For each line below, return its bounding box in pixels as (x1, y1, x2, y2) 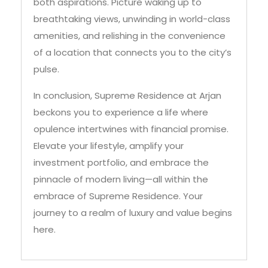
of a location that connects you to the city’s (33, 16, 232, 29)
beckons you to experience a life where (33, 76, 208, 89)
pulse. (33, 33, 59, 46)
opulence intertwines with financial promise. (33, 93, 229, 106)
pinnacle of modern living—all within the (33, 143, 208, 156)
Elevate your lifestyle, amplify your (33, 109, 184, 123)
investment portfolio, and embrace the (33, 126, 209, 139)
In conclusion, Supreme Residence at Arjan (33, 59, 221, 72)
